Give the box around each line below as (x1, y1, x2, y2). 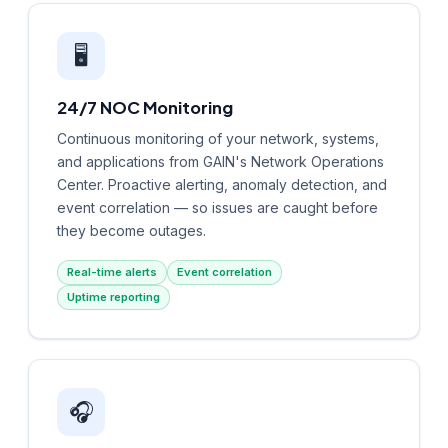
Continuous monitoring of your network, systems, (57, 129, 379, 147)
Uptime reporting (67, 289, 160, 304)
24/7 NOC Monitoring (57, 96, 233, 118)
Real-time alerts (67, 264, 157, 279)
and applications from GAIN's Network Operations (57, 152, 384, 170)
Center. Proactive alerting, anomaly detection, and (57, 175, 387, 193)
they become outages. (57, 221, 206, 239)
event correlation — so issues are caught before (57, 198, 378, 216)
